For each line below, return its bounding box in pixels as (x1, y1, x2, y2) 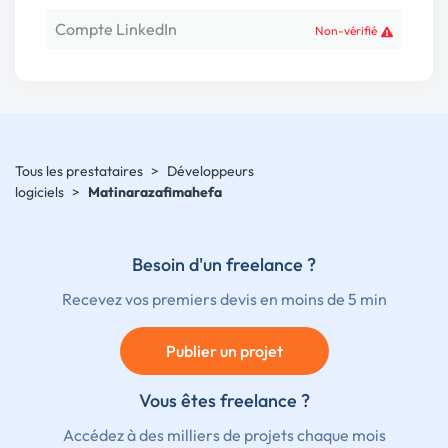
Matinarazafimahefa (88, 183, 222, 201)
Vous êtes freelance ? (138, 389, 310, 412)
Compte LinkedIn (55, 19, 177, 39)
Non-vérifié (315, 23, 377, 38)
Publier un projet (165, 341, 283, 361)
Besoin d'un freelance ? (132, 253, 316, 276)
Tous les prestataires (15, 162, 143, 180)
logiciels (15, 183, 64, 201)
